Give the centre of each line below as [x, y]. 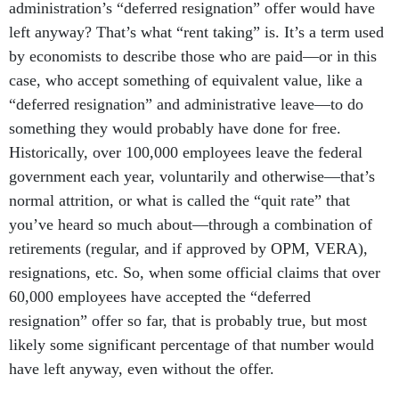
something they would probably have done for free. [175, 129]
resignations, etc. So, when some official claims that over [195, 273]
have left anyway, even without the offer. [146, 369]
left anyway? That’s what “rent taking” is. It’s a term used [196, 33]
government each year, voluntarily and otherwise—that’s [192, 177]
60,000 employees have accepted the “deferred [160, 297]
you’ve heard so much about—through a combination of [191, 225]
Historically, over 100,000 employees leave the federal [186, 153]
